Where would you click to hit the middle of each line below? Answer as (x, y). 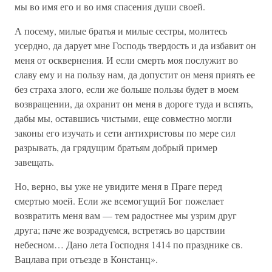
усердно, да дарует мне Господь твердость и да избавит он (135, 45)
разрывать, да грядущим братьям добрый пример (116, 147)
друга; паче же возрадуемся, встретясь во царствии (120, 230)
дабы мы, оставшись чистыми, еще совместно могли (123, 118)
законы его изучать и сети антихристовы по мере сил (125, 133)
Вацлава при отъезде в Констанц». (86, 259)
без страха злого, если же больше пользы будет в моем (127, 89)
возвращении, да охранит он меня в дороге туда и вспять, (134, 104)
